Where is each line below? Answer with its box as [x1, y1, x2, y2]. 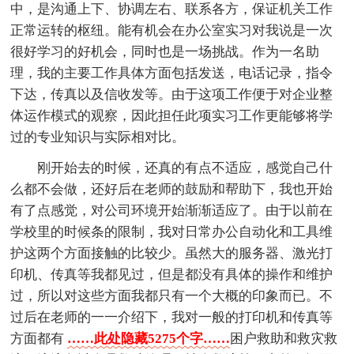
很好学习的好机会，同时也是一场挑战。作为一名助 [10, 43, 320, 59]
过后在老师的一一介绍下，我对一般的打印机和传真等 [10, 309, 333, 325]
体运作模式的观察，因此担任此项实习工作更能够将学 [10, 107, 333, 123]
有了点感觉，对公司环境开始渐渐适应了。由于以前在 [10, 202, 333, 218]
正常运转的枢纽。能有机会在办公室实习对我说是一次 [10, 22, 333, 38]
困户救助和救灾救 [230, 330, 338, 346]
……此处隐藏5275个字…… [67, 330, 231, 346]
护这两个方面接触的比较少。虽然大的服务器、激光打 [10, 245, 333, 261]
